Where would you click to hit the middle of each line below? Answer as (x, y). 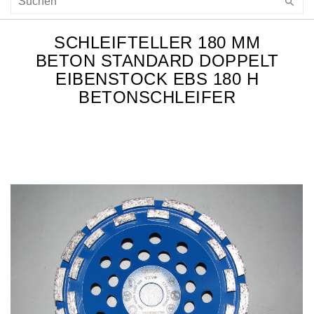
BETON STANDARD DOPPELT (157, 61)
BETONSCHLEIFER (157, 97)
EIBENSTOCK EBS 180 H (157, 79)
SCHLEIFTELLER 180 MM (157, 43)
